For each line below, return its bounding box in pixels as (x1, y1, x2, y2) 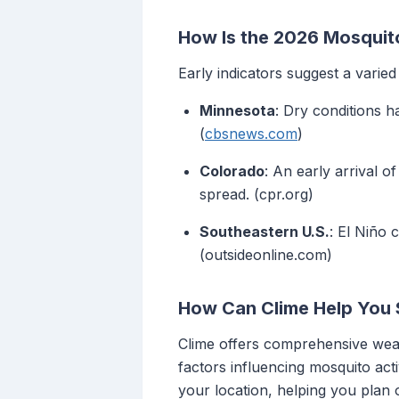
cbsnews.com (205, 125, 297, 143)
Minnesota (199, 102, 275, 120)
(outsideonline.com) (199, 246, 332, 265)
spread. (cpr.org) (199, 185, 313, 204)
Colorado (199, 162, 265, 181)
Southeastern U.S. (199, 223, 330, 241)
